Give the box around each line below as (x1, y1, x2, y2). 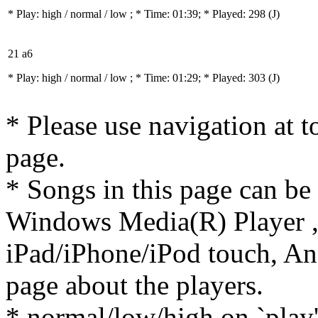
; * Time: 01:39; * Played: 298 (130, 8, 268, 20)
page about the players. (6, 270, 263, 300)
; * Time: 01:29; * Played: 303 (130, 72, 268, 84)
